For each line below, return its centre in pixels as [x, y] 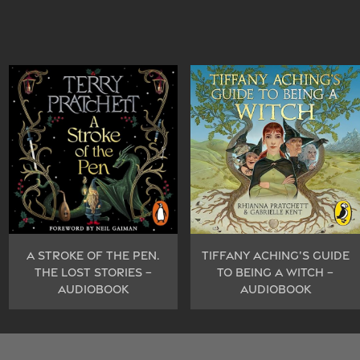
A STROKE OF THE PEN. [93, 256]
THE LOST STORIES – [93, 272]
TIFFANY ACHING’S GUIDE [275, 256]
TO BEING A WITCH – [276, 272]
